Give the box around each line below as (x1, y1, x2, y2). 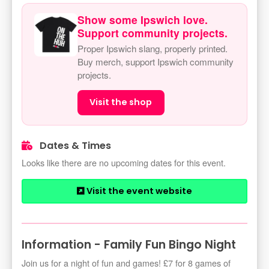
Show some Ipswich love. (77, 12, 208, 27)
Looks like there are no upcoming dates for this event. (22, 156, 226, 169)
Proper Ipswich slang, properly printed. (77, 42, 228, 55)
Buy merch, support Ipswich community (77, 55, 234, 68)
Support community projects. (77, 25, 228, 40)
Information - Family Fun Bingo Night (22, 237, 236, 253)
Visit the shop (89, 96, 153, 109)
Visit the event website (85, 185, 192, 198)
